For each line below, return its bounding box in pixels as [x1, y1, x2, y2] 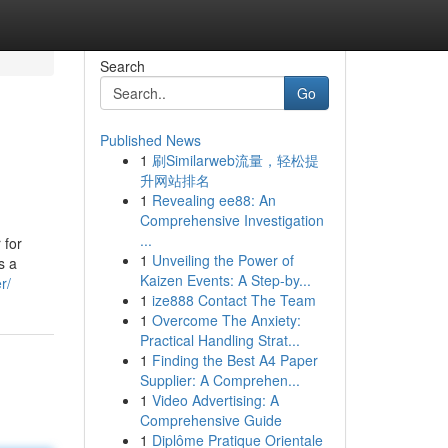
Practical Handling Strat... [139, 330, 300, 350]
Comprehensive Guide [139, 410, 282, 430]
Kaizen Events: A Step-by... [139, 270, 311, 290]
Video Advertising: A [151, 390, 279, 410]
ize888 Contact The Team [151, 290, 316, 310]
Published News [99, 130, 201, 150]
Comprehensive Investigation [139, 210, 324, 230]
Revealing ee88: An [151, 190, 276, 210]
